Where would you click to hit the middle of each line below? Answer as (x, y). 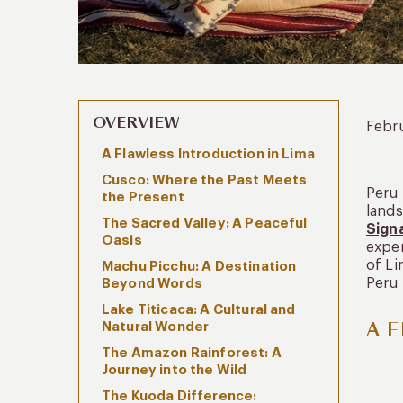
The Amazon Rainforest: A (192, 353)
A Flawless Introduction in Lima (208, 154)
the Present (143, 197)
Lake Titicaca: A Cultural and (199, 310)
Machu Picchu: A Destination (199, 267)
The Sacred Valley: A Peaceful (205, 224)
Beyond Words (152, 284)
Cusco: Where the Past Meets (205, 180)
